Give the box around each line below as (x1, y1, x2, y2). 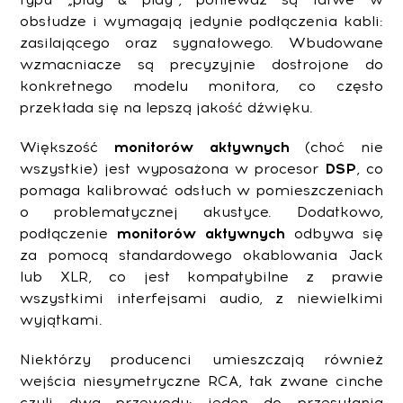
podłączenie (20, 225, 118, 243)
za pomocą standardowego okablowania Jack (20, 246, 383, 264)
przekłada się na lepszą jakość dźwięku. (20, 99, 314, 117)
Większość (20, 139, 114, 157)
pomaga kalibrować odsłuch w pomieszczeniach (20, 182, 383, 200)
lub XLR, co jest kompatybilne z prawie (20, 268, 383, 286)
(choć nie (289, 139, 383, 157)
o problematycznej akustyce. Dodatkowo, (20, 203, 383, 221)
